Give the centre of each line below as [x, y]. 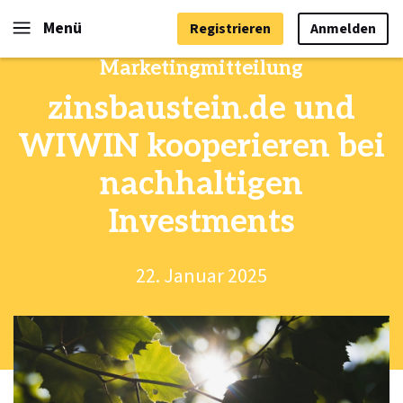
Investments [201, 222]
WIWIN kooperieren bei [201, 147]
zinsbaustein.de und [201, 109]
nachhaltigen [201, 184]
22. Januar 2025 [201, 276]
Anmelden [343, 29]
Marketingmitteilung [201, 68]
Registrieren [230, 29]
